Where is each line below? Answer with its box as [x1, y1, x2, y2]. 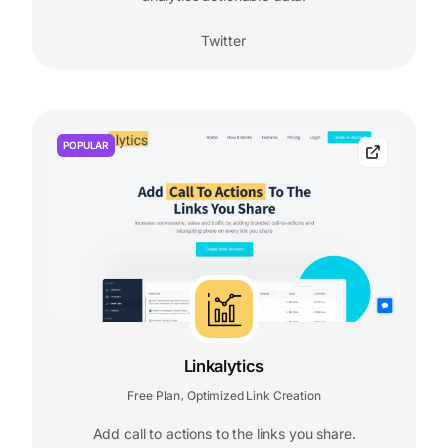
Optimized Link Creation [186, 388, 321, 404]
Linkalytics [183, 356, 265, 377]
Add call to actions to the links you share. [92, 425, 356, 443]
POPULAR [63, 138, 109, 151]
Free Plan [127, 388, 181, 404]
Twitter [201, 31, 247, 49]
